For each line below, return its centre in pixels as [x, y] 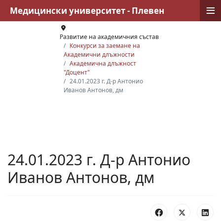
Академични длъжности [99, 55]
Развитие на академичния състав [109, 37]
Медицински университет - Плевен [87, 11]
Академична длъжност [103, 63]
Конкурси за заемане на [105, 46]
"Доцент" [76, 72]
